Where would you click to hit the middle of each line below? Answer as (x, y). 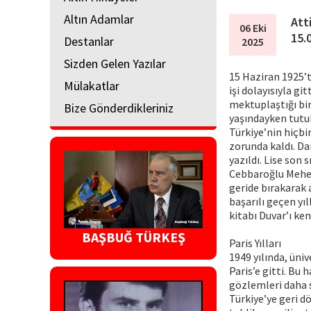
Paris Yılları (255, 243)
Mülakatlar (92, 85)
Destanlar (89, 41)
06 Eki (253, 27)
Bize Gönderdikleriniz (119, 108)
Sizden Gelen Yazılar (115, 63)
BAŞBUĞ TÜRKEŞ (133, 237)
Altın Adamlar (99, 19)
